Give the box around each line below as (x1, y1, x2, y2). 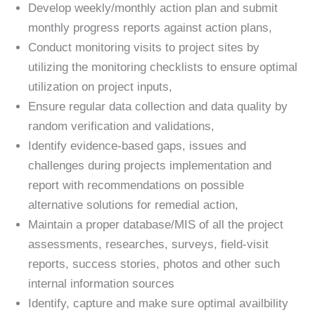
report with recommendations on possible (28, 179, 244, 193)
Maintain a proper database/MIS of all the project (28, 218, 283, 232)
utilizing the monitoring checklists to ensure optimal (28, 60, 297, 75)
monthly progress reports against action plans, (28, 21, 272, 35)
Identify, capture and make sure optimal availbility (28, 297, 288, 311)
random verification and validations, (28, 120, 214, 134)
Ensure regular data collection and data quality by (28, 100, 288, 114)
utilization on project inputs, (28, 80, 172, 94)
